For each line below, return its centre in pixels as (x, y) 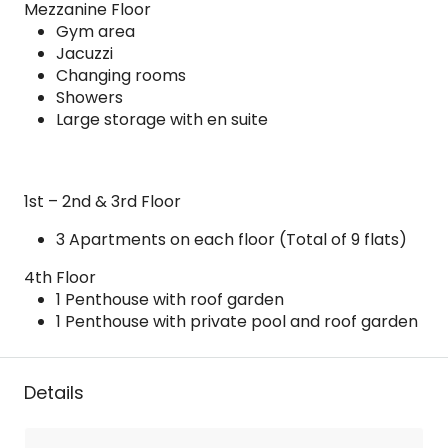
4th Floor (60, 277)
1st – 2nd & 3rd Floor (102, 201)
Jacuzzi (84, 53)
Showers (89, 97)
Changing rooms (121, 75)
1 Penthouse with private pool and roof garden (237, 321)
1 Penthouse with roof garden (170, 299)
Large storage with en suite (162, 119)
